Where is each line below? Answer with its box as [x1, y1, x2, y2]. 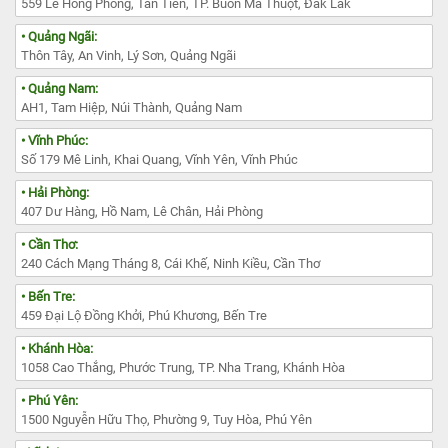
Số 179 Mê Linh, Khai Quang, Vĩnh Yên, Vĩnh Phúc [21, 151, 298, 167]
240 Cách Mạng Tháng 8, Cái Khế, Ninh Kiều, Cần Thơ [21, 255, 320, 271]
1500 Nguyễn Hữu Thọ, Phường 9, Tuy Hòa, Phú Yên [21, 411, 312, 427]
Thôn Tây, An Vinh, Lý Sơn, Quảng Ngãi [21, 47, 236, 63]
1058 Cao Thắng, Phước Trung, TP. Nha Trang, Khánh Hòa [21, 359, 345, 375]
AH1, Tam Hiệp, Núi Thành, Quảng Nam [21, 99, 242, 115]
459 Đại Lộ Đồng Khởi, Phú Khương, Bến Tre [21, 307, 267, 323]
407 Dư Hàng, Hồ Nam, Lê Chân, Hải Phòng [21, 203, 263, 219]
